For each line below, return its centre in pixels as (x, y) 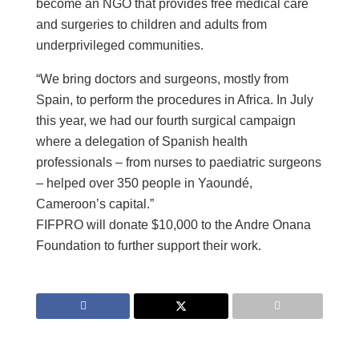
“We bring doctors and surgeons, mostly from (162, 79)
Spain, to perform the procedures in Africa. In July (175, 99)
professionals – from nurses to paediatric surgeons (179, 162)
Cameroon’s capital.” (95, 204)
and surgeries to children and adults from (151, 24)
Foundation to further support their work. (149, 245)
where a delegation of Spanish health (142, 141)
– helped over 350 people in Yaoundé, (144, 183)
